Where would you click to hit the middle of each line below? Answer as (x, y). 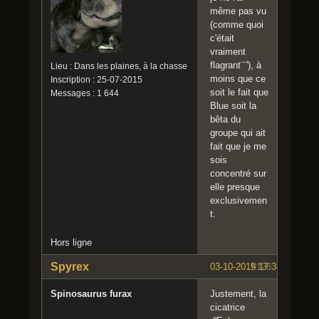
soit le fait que (239, 93)
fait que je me (238, 147)
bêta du (225, 120)
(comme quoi (237, 25)
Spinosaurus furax (91, 294)
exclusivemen (239, 201)
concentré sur (238, 174)
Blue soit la (233, 106)
